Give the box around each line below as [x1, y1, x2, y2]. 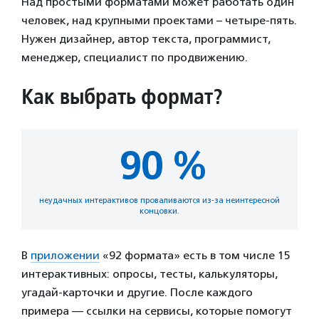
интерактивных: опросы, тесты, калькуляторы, [21, 267, 278, 281]
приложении [31, 249, 100, 263]
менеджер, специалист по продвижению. [21, 51, 248, 65]
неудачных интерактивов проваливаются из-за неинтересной [39, 195, 280, 206]
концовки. [140, 206, 179, 216]
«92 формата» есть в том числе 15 [100, 249, 291, 263]
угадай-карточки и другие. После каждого [21, 286, 253, 300]
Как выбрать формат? [21, 83, 223, 110]
